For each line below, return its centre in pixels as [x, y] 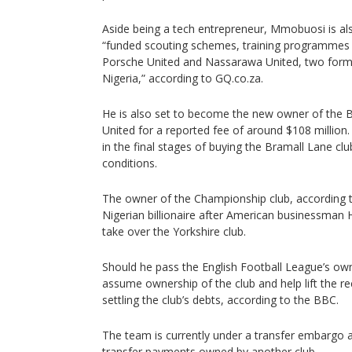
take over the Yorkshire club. [174, 231]
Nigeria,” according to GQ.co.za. [183, 78]
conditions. [130, 163]
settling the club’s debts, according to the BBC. [220, 300]
